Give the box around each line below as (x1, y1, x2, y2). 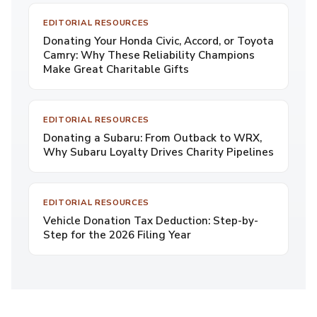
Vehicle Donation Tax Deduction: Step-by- (43, 214, 258, 228)
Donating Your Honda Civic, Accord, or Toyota (43, 34, 274, 48)
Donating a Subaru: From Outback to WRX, (43, 131, 262, 145)
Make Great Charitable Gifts (43, 62, 189, 76)
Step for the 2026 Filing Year (43, 228, 191, 242)
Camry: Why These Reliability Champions (43, 48, 255, 62)
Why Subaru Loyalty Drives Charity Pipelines (43, 145, 274, 159)
